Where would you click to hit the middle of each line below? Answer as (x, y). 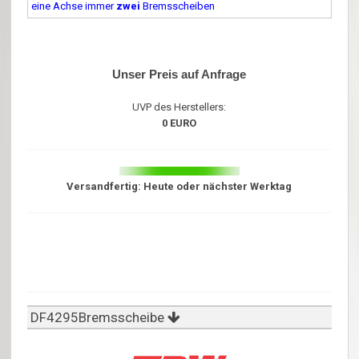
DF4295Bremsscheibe (98, 317)
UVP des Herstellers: (179, 107)
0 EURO (179, 123)
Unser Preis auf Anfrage (179, 74)
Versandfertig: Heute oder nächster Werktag (179, 186)
